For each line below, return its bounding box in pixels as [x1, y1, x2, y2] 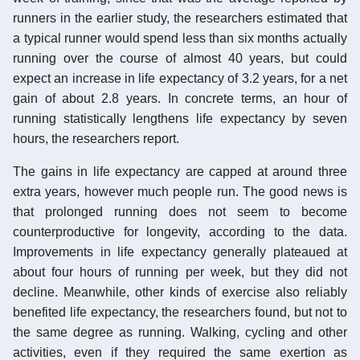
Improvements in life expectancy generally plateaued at [13, 244, 347, 259]
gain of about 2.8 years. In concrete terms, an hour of [13, 91, 347, 105]
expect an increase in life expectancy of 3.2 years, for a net [13, 71, 347, 85]
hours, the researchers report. [13, 131, 179, 145]
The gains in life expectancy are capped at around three [13, 164, 347, 178]
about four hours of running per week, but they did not [13, 264, 347, 279]
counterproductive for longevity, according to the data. [13, 224, 347, 239]
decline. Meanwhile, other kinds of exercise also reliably [13, 284, 347, 299]
